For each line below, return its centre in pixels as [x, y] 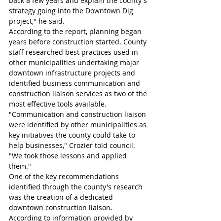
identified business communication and [75, 83]
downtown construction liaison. [62, 207]
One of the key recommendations [65, 176]
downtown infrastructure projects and [73, 73]
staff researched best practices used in [74, 52]
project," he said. [37, 21]
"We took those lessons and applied [69, 156]
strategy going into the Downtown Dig [72, 11]
